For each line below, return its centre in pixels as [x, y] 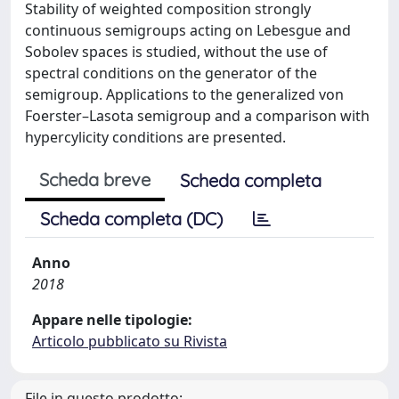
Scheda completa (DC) [131, 219]
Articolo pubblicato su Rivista [130, 341]
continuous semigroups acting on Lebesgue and [188, 30]
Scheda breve [95, 179]
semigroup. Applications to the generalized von [184, 94]
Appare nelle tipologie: [112, 320]
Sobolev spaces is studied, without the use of [176, 52]
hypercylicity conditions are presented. [155, 137]
